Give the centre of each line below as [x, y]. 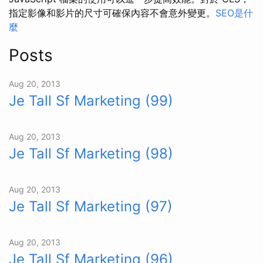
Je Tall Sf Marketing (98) [91, 154]
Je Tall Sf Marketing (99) [91, 101]
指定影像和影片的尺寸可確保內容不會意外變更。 [112, 13]
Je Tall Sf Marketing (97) [91, 206]
